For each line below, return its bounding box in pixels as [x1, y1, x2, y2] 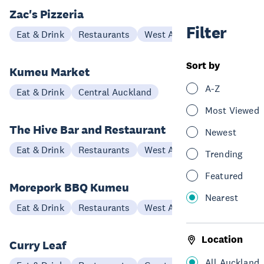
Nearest [205, 192, 239, 203]
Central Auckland [78, 86, 152, 98]
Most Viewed [205, 104, 259, 116]
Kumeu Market [9, 65, 90, 79]
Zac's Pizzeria [9, 7, 84, 21]
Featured [205, 170, 243, 181]
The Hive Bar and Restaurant [9, 123, 166, 137]
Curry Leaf [9, 238, 66, 252]
